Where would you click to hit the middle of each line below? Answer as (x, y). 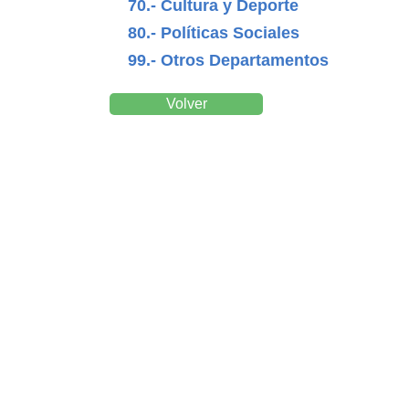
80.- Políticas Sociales (214, 32)
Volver (186, 103)
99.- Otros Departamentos (228, 60)
